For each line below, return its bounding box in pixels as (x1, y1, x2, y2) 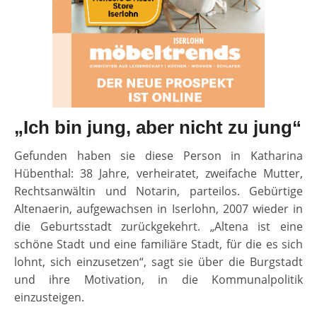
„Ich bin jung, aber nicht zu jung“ (14, 117, 301, 139)
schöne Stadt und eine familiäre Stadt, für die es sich (14, 236, 303, 253)
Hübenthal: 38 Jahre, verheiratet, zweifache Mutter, (14, 166, 303, 182)
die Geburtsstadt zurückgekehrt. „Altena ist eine (14, 219, 303, 235)
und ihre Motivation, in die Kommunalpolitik (14, 272, 303, 288)
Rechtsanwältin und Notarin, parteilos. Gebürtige (14, 183, 303, 200)
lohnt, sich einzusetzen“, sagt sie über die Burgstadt (14, 254, 303, 270)
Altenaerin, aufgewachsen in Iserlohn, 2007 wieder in (14, 201, 303, 217)
